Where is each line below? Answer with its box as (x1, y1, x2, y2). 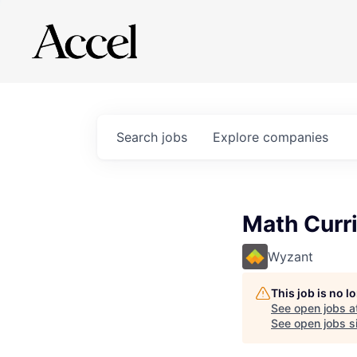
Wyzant (268, 249, 313, 265)
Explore (213, 129, 263, 145)
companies (263, 129, 328, 145)
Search (116, 129, 162, 145)
